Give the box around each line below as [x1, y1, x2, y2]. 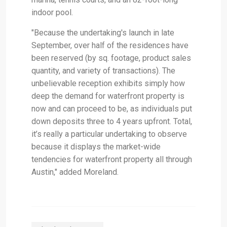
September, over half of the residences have [31, 41, 188, 51]
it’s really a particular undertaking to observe [31, 129, 187, 139]
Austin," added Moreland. [31, 167, 119, 177]
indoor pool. [31, 8, 73, 18]
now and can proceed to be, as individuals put [31, 104, 192, 114]
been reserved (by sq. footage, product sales [31, 53, 191, 63]
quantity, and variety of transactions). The [31, 66, 175, 76]
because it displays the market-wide [31, 142, 161, 152]
